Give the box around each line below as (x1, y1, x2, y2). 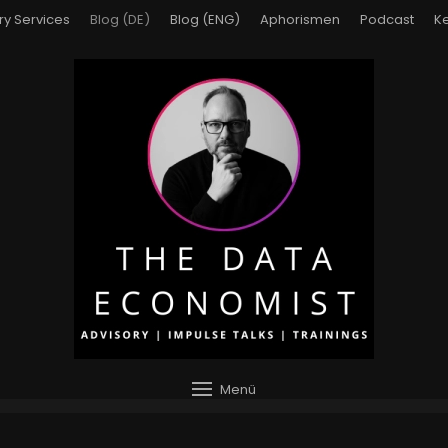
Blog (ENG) (169, 10, 240, 29)
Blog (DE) (89, 10, 150, 29)
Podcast (359, 10, 414, 29)
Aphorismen (259, 10, 340, 29)
